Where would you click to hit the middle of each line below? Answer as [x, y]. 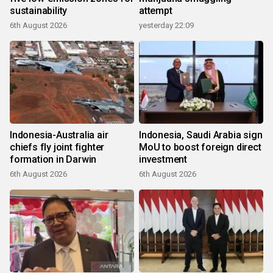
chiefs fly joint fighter [57, 147]
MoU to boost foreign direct [200, 147]
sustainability [39, 11]
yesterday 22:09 [166, 26]
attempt [156, 11]
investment [163, 160]
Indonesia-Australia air [59, 135]
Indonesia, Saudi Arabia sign [201, 135]
